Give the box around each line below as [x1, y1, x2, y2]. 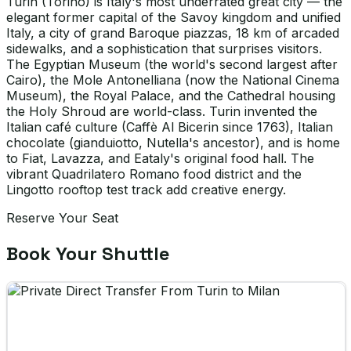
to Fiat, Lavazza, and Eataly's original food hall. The [6, 150, 314, 166]
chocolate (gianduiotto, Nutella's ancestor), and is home [6, 135, 340, 150]
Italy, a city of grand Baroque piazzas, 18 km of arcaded [6, 25, 339, 41]
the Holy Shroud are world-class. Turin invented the [6, 103, 317, 119]
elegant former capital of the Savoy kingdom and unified [6, 9, 341, 25]
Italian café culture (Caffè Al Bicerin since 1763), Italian [6, 119, 333, 135]
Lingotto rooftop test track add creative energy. [6, 182, 286, 197]
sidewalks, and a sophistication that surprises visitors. [6, 41, 322, 56]
